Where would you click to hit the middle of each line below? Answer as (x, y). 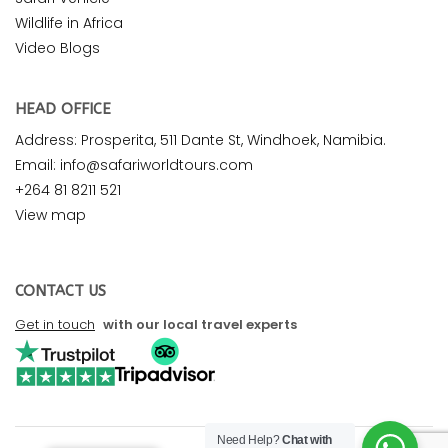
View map (50, 214)
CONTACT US (60, 290)
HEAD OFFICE (63, 108)
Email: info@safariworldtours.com (134, 164)
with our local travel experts (198, 324)
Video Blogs (57, 47)
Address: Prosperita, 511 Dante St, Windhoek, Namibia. (200, 139)
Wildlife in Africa (69, 22)
